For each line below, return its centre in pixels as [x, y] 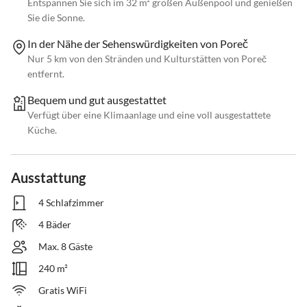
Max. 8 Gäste [65, 247]
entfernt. [46, 74]
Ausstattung [48, 178]
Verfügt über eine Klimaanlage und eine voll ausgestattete [149, 115]
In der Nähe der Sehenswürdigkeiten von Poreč [138, 44]
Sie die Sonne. [56, 18]
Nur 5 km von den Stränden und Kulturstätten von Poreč [147, 59]
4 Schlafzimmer [71, 203]
